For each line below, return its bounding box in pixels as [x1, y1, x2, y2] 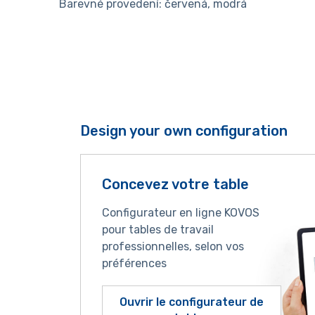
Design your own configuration [79, 122, 288, 140]
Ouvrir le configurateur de [119, 295, 264, 309]
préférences [101, 257, 167, 271]
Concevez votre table [101, 176, 249, 193]
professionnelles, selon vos [101, 240, 244, 254]
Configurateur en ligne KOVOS [101, 206, 259, 220]
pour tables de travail [101, 223, 214, 237]
